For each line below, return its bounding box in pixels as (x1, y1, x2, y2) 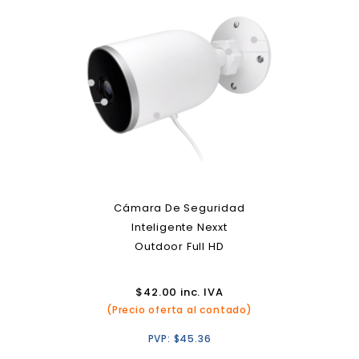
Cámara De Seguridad (114, 200, 245, 216)
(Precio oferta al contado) (107, 303, 252, 317)
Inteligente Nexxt (131, 220, 228, 235)
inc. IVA (177, 284, 224, 300)
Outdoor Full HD (135, 239, 224, 254)
